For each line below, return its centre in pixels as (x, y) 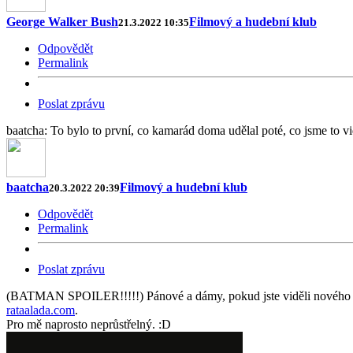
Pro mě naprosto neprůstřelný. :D (89, 324)
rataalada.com (41, 310)
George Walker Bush (62, 21)
